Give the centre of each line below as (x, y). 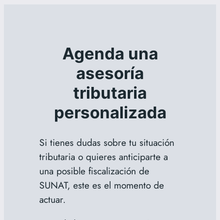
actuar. (52, 200)
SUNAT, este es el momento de (101, 185)
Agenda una (110, 53)
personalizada (110, 112)
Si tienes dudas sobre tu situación (107, 143)
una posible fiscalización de (94, 171)
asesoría (110, 73)
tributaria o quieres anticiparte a (103, 157)
